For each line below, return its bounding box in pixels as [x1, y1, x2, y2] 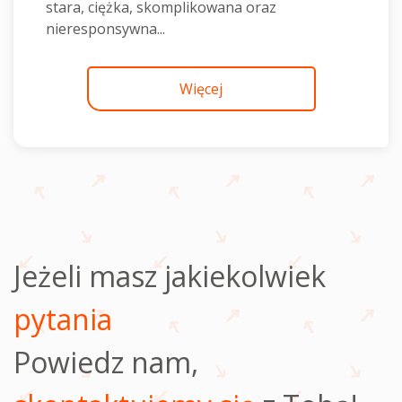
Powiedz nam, [13, 343, 198, 381]
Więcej [179, 79, 223, 99]
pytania [13, 300, 112, 338]
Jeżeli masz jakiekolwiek [13, 257, 326, 295]
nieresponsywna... [46, 19, 165, 39]
